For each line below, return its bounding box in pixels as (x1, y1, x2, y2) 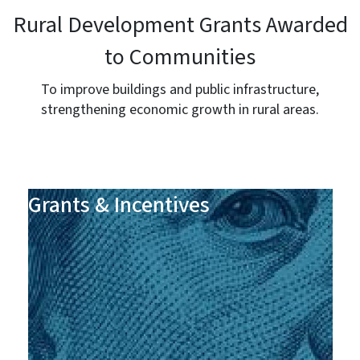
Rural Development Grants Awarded (12, 9, 348, 42)
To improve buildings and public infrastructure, (41, 80, 319, 100)
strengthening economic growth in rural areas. (41, 100, 319, 121)
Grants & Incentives (27, 189, 210, 222)
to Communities (104, 41, 256, 74)
